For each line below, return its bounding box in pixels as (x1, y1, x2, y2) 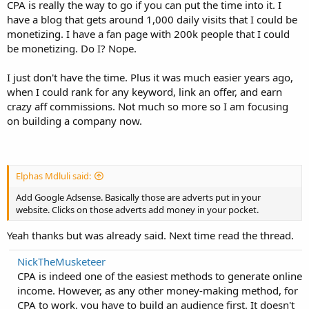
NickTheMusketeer (17, 255, 106, 268)
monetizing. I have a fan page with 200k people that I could (7, 26, 290, 41)
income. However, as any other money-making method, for (17, 283, 298, 297)
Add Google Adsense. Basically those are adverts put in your (16, 190, 261, 203)
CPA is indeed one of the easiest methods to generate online (17, 269, 302, 283)
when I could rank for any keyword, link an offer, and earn (7, 84, 282, 99)
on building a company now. (7, 113, 142, 128)
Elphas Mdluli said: (16, 169, 91, 182)
